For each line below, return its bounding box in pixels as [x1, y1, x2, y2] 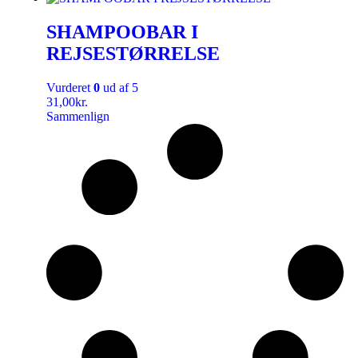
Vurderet [46, 81, 93, 95]
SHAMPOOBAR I [46, 22, 198, 43]
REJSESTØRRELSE [46, 43, 220, 65]
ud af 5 [100, 81, 138, 95]
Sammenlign [46, 109, 109, 124]
